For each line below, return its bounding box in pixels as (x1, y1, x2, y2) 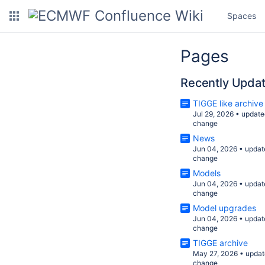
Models (193, 168, 221, 178)
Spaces (227, 11, 256, 21)
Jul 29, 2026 (193, 109, 234, 118)
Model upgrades (193, 203, 256, 213)
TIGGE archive (193, 238, 248, 248)
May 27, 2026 (193, 249, 238, 258)
